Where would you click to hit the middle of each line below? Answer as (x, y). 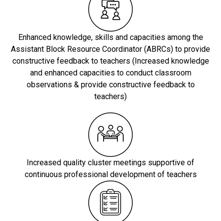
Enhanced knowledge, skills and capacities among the (110, 37)
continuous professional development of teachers (110, 175)
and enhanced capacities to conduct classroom (110, 73)
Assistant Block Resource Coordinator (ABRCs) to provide (110, 49)
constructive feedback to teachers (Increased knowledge (110, 61)
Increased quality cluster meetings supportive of (110, 163)
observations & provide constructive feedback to (110, 85)
